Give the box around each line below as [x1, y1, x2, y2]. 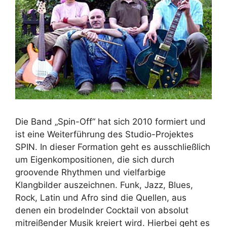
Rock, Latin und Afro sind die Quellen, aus [15, 193, 186, 203]
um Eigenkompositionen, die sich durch [15, 155, 174, 165]
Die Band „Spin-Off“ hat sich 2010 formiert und [15, 117, 206, 127]
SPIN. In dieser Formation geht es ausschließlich [15, 142, 210, 153]
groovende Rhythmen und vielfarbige [15, 167, 166, 178]
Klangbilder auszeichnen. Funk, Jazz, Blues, [15, 180, 193, 191]
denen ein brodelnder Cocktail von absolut [15, 205, 188, 216]
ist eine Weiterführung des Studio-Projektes [15, 129, 194, 140]
